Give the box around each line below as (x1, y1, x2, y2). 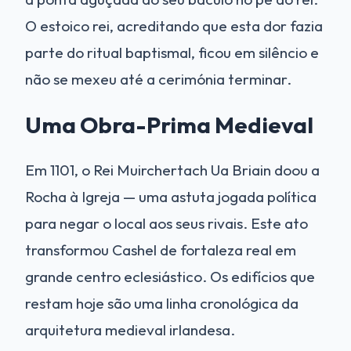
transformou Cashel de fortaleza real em (25, 240, 296, 259)
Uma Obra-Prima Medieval (25, 110, 313, 139)
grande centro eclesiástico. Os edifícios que (25, 266, 315, 286)
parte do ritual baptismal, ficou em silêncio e (25, 42, 319, 62)
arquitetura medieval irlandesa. (25, 320, 235, 339)
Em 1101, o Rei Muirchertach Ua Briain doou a (25, 160, 320, 179)
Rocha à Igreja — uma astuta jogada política (25, 186, 317, 206)
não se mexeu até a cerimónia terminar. (25, 69, 291, 89)
